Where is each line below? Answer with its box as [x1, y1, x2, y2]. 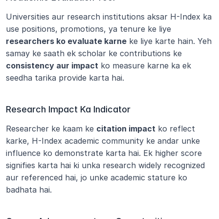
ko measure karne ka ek [98, 60, 191, 70]
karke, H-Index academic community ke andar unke [6, 135, 200, 146]
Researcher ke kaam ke [6, 123, 96, 133]
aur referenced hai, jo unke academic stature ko [6, 172, 187, 182]
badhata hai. [6, 184, 52, 195]
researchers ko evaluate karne [6, 36, 127, 46]
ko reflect [155, 123, 195, 133]
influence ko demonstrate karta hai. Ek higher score [6, 148, 202, 158]
